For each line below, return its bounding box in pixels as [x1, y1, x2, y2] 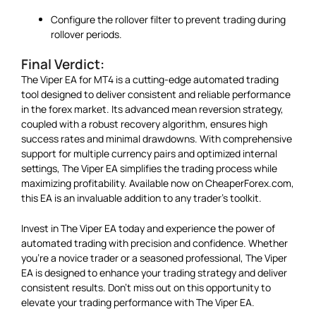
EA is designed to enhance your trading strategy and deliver [21, 265, 287, 279]
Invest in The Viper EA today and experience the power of [21, 221, 275, 235]
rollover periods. [51, 27, 122, 41]
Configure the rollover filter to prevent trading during [51, 12, 286, 26]
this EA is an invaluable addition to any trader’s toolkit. [21, 190, 262, 205]
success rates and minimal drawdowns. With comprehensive [21, 131, 292, 145]
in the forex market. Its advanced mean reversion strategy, [21, 102, 284, 116]
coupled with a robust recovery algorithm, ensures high [21, 116, 267, 130]
